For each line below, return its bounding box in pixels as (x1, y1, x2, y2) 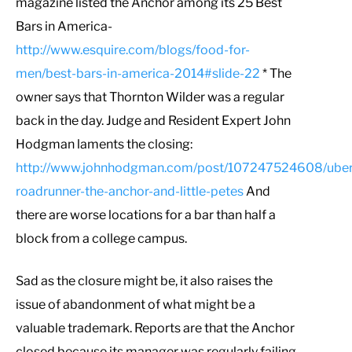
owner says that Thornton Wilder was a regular (16, 89, 284, 104)
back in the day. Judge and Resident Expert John (16, 112, 291, 128)
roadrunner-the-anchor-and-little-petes (16, 183, 244, 199)
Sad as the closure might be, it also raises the (16, 273, 273, 288)
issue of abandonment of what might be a (16, 296, 255, 312)
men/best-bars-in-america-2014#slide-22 (16, 65, 260, 81)
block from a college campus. (16, 230, 187, 246)
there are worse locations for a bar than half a (16, 207, 276, 222)
